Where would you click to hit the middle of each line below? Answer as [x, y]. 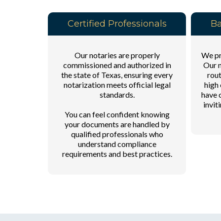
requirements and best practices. [117, 153]
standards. [117, 94]
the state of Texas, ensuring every [117, 74]
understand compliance [117, 144]
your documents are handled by [117, 124]
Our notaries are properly [117, 55]
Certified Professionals [117, 23]
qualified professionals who [117, 134]
